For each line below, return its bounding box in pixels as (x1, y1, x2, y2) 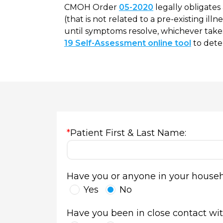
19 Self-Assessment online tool (64, 38, 191, 48)
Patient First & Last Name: (70, 127, 186, 138)
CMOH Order (64, 2, 119, 12)
